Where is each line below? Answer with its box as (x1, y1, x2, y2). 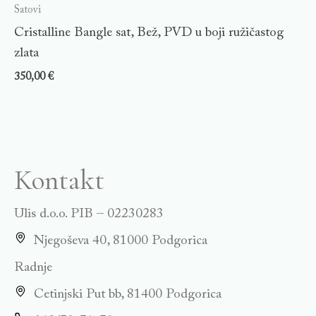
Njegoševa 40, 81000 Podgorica (33, 234, 207, 248)
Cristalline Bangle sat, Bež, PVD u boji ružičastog (14, 25, 284, 39)
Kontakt (14, 163, 104, 197)
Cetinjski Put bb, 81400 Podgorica (33, 288, 221, 302)
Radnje (14, 261, 52, 275)
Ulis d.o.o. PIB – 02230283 (14, 207, 164, 221)
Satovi (14, 5, 41, 16)
